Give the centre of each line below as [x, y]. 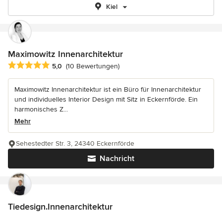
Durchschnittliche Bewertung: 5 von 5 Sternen [87, 66]
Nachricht [117, 159]
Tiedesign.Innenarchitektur [60, 207]
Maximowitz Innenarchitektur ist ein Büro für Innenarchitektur [108, 90]
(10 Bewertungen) [93, 66]
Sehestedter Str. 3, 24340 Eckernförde [75, 144]
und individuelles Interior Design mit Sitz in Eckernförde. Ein [106, 100]
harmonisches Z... [41, 110]
